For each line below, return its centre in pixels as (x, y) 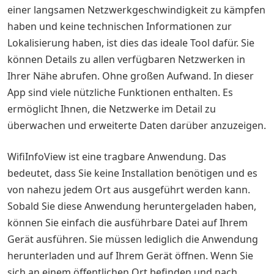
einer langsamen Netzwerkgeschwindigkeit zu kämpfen (136, 10)
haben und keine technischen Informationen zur (120, 26)
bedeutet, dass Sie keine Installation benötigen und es (132, 173)
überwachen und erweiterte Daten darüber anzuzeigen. (137, 125)
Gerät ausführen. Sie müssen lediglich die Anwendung (133, 239)
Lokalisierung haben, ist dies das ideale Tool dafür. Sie (131, 43)
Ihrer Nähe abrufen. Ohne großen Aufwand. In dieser (131, 76)
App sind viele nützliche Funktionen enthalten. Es (120, 92)
